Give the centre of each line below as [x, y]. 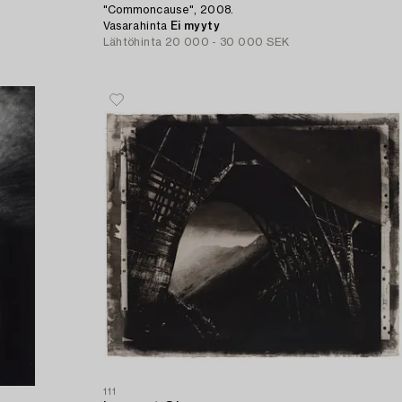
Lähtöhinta [132, 43]
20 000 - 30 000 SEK [227, 43]
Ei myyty [195, 26]
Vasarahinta [136, 26]
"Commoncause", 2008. [168, 10]
